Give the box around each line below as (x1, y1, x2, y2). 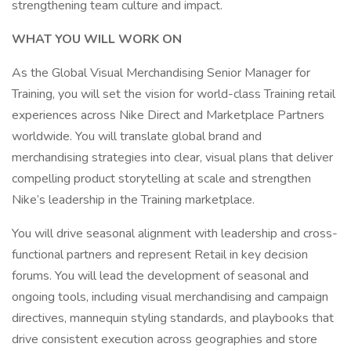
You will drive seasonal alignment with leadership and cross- (12, 225, 338, 242)
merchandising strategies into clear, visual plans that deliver (12, 149, 333, 166)
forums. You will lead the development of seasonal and (12, 267, 309, 284)
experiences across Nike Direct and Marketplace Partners (12, 107, 324, 124)
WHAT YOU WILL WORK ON (12, 31, 182, 48)
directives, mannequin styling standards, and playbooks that (12, 309, 334, 327)
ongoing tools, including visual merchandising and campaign (12, 288, 328, 306)
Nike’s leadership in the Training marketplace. (12, 191, 255, 208)
